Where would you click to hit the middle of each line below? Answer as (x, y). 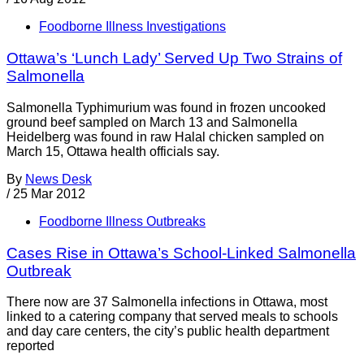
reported (30, 346)
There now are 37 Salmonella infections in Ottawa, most (167, 302)
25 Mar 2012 (49, 193)
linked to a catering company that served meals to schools (172, 317)
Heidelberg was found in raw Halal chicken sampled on (165, 136)
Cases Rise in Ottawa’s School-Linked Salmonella (181, 253)
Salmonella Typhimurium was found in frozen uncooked (166, 107)
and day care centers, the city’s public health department (168, 331)
